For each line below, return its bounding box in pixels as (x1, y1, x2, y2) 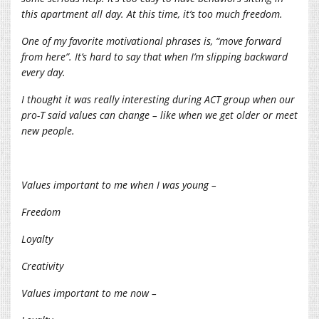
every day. (21, 65, 66, 79)
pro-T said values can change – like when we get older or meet (21, 108, 298, 122)
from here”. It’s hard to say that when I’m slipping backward (21, 49, 288, 63)
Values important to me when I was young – (21, 177, 216, 192)
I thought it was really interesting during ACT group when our (21, 92, 295, 106)
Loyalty (21, 231, 53, 246)
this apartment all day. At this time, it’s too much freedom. (21, 6, 283, 21)
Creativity (21, 258, 63, 273)
